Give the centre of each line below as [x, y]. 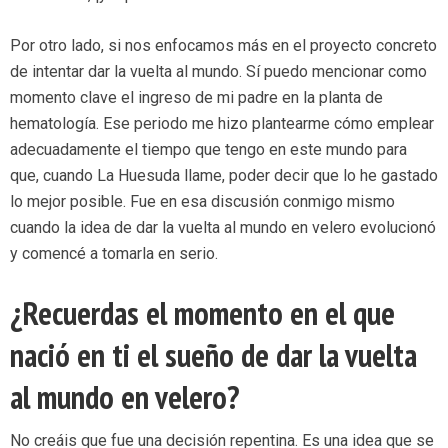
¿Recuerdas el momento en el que [202, 313]
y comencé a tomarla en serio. [114, 254]
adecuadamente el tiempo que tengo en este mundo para [208, 150]
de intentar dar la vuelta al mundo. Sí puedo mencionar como [218, 72]
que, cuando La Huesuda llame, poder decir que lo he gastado [224, 176]
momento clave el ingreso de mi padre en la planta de [196, 98]
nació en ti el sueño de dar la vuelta [213, 355]
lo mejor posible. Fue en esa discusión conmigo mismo [202, 202]
